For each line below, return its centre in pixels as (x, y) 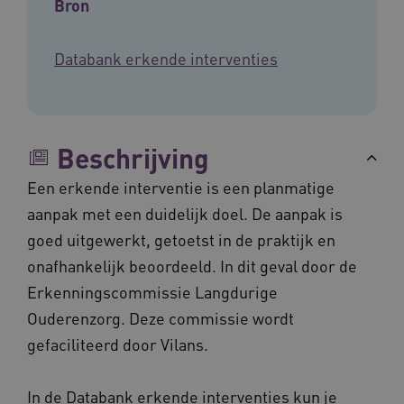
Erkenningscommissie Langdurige (152, 291)
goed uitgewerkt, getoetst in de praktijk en (181, 239)
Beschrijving (133, 157)
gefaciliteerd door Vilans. (118, 344)
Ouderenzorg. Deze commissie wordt (161, 317)
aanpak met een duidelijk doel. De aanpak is (185, 213)
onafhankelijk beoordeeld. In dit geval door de (192, 265)
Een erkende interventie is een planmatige (181, 187)
